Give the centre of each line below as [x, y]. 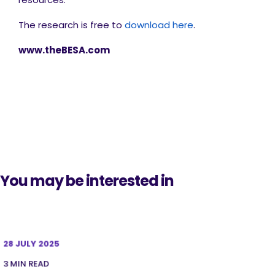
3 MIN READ [26, 264]
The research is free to [72, 25]
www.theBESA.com [64, 50]
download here [159, 25]
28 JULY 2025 [32, 244]
